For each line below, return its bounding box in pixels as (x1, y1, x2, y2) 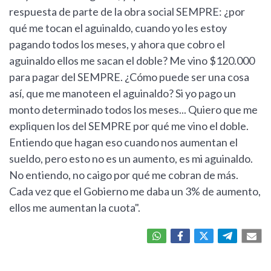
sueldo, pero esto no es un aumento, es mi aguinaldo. (9, 152, 253, 165)
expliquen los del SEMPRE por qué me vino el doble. (9, 119, 249, 132)
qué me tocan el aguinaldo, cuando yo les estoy (9, 21, 227, 34)
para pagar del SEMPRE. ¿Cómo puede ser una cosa (9, 70, 249, 83)
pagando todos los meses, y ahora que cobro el (9, 38, 225, 51)
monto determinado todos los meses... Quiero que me (9, 103, 258, 116)
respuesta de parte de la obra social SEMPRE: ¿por (9, 5, 245, 18)
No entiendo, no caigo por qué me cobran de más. (9, 168, 238, 181)
